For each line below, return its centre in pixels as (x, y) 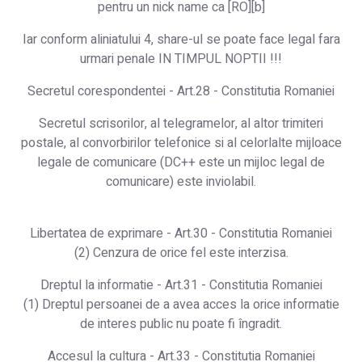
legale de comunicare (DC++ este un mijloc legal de (181, 162)
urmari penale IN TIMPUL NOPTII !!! (181, 59)
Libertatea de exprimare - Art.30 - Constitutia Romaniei (181, 233)
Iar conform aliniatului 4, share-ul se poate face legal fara (181, 39)
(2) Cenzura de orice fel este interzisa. (181, 253)
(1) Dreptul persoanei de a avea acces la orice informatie (181, 304)
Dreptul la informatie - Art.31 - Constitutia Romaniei (181, 285)
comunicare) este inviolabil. (181, 181)
